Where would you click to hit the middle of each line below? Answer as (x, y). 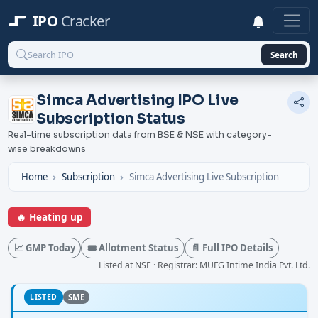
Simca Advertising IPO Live (137, 100)
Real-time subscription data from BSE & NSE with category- (140, 135)
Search (284, 54)
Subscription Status (111, 119)
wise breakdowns (47, 149)
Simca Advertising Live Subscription (204, 176)
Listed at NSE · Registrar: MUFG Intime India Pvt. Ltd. (204, 265)
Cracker (85, 21)
